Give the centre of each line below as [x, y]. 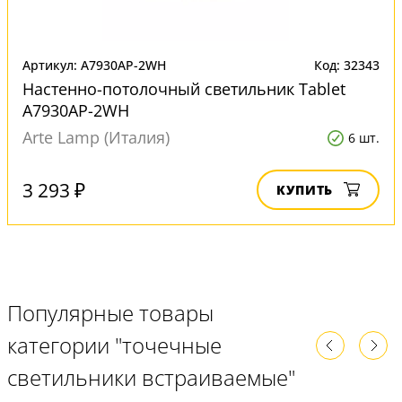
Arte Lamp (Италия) [96, 137]
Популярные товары [110, 313]
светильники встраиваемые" [151, 377]
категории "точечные [114, 345]
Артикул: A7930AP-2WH [94, 65]
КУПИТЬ [305, 190]
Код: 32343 [347, 65]
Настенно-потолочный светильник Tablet [184, 89]
